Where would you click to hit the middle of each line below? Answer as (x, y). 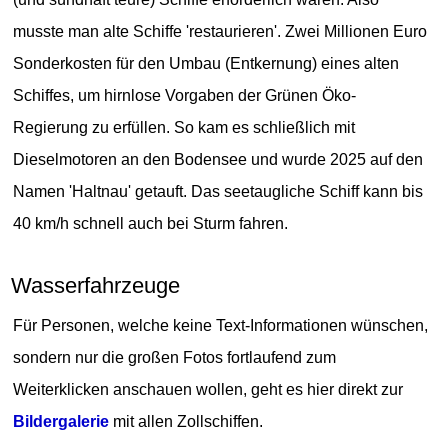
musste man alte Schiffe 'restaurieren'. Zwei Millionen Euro (220, 31)
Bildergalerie (61, 421)
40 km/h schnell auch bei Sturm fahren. (151, 223)
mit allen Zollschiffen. (186, 421)
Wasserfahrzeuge (96, 285)
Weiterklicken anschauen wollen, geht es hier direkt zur (208, 389)
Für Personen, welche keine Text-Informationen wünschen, (221, 325)
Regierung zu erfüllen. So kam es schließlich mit (184, 127)
